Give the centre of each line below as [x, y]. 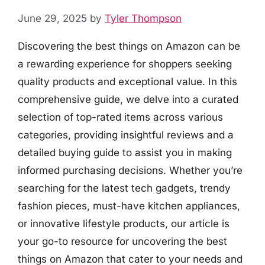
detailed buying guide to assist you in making [125, 152]
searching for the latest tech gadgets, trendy [124, 188]
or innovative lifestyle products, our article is [124, 223]
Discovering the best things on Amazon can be [129, 46]
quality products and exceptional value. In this [127, 81]
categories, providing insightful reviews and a [126, 135]
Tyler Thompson [143, 18]
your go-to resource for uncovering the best [122, 241]
